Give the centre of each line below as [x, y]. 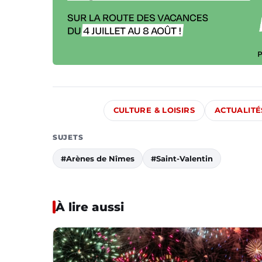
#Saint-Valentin [182, 158]
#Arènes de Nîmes [98, 158]
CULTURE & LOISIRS [154, 110]
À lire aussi [90, 207]
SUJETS [68, 137]
